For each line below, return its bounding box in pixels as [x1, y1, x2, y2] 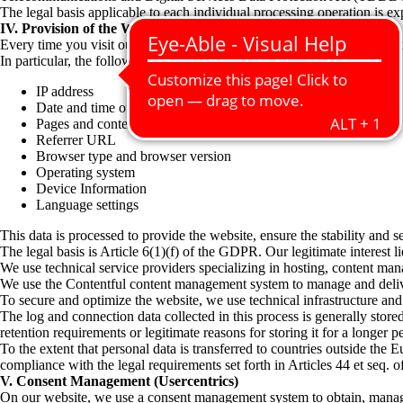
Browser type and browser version [36, 148, 231, 164]
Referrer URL [36, 131, 116, 148]
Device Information [36, 180, 147, 196]
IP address [36, 83, 94, 99]
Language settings [36, 196, 139, 212]
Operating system [36, 164, 135, 180]
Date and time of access [36, 99, 170, 115]
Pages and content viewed [36, 115, 184, 131]
